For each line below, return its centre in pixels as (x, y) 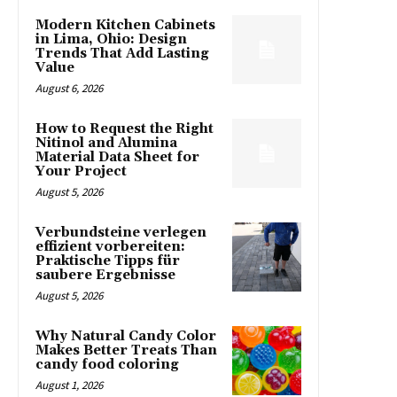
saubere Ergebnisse (105, 276)
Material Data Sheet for (117, 158)
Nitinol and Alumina (106, 144)
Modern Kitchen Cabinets (125, 26)
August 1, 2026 (69, 385)
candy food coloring (107, 365)
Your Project (81, 172)
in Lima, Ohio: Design (111, 40)
